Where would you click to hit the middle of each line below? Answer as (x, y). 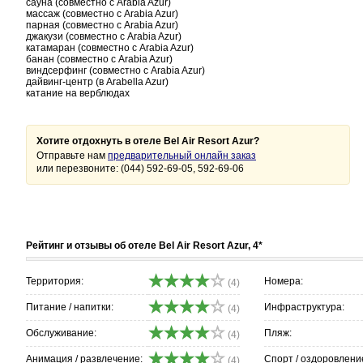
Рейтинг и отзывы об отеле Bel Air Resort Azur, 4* (144, 246)
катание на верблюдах (78, 93)
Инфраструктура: (304, 307)
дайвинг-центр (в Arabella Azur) (97, 82)
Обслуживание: (61, 333)
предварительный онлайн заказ (182, 156)
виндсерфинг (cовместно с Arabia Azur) (115, 70)
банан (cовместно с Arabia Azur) (99, 59)
